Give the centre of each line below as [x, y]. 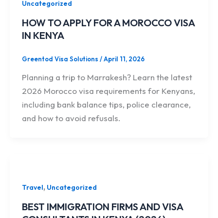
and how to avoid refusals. [72, 118]
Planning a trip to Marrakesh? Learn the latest [107, 77]
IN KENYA [43, 35]
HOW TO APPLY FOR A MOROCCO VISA [109, 22]
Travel [33, 188]
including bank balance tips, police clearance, [107, 105]
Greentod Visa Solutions [61, 59]
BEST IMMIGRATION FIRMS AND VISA [103, 206]
